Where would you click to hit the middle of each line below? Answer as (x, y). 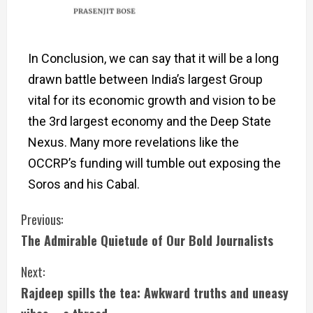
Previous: (42, 219)
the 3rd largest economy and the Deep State (150, 121)
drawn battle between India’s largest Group (145, 79)
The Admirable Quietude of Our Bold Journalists (147, 240)
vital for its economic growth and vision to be (152, 100)
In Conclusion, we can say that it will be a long (153, 58)
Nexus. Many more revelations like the (133, 142)
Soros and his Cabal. (84, 184)
